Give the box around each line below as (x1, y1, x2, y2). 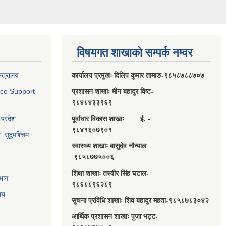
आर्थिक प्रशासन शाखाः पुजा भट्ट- (72, 212, 176, 221)
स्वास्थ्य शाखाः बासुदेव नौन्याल (72, 142, 168, 150)
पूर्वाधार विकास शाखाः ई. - (72, 115, 173, 123)
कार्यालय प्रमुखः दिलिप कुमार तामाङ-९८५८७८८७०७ (72, 71, 206, 80)
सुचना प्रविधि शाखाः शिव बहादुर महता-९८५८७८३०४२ (72, 196, 209, 205)
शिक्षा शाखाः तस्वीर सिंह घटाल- (72, 169, 171, 178)
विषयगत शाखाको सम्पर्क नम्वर (77, 46, 193, 60)
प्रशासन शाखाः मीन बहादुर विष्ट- (72, 87, 172, 96)
